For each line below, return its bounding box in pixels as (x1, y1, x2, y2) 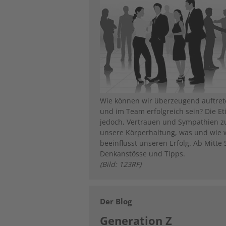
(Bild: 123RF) (100, 159, 142, 169)
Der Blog (100, 196, 132, 206)
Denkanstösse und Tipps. (100, 148, 186, 158)
